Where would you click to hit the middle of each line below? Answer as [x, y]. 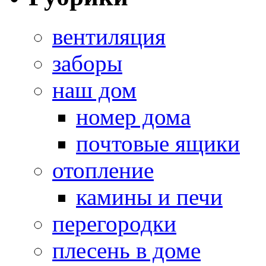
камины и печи [149, 197]
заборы [87, 63]
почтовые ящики [158, 143]
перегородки [114, 223]
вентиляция [109, 36]
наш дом [94, 90]
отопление [103, 170]
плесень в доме [126, 250]
